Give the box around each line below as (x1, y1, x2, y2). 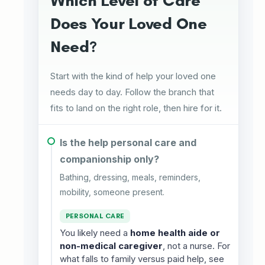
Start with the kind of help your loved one (50, 70, 216, 82)
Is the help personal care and (60, 137, 196, 148)
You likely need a (60, 227, 130, 238)
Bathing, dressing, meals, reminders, (60, 172, 201, 182)
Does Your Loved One (50, 14, 207, 33)
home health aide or (130, 227, 220, 238)
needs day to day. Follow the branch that (50, 86, 214, 98)
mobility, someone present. (60, 187, 164, 197)
